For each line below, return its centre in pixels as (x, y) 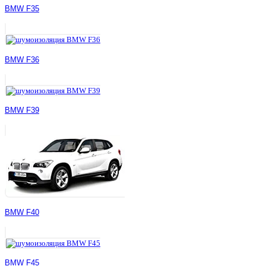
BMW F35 (22, 9)
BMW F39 (22, 110)
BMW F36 (22, 59)
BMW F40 (22, 212)
